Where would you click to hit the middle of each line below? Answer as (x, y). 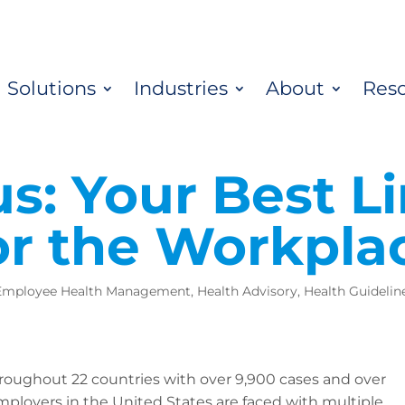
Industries (181, 88)
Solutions (52, 88)
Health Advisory (247, 291)
